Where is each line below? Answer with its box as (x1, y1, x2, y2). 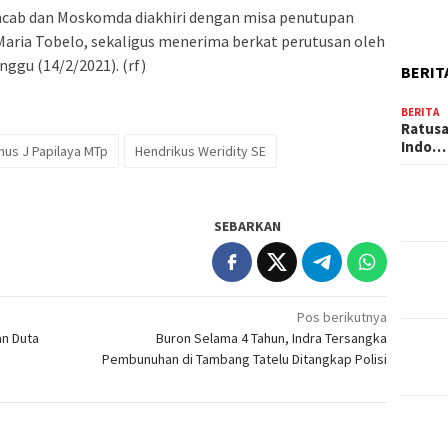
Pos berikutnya (297, 307, 388, 326)
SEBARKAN (214, 216, 282, 235)
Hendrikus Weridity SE (135, 141, 266, 160)
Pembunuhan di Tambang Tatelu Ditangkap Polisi (102, 349, 388, 368)
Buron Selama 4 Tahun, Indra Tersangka (156, 328, 388, 347)
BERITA (401, 105, 440, 120)
